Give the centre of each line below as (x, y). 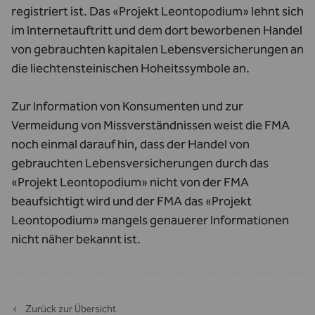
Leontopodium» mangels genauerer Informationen (150, 220)
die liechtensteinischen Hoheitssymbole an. (130, 68)
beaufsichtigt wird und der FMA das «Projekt (131, 201)
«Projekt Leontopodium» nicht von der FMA (130, 182)
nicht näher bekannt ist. (76, 239)
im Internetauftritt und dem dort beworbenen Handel (157, 30)
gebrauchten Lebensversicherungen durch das (140, 163)
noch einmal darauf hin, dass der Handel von (130, 144)
